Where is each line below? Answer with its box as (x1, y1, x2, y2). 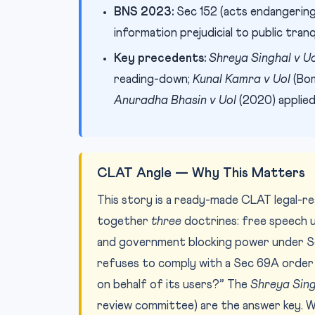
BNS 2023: (114, 6, 174, 18)
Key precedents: (114, 53, 206, 65)
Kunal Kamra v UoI (193, 74, 290, 86)
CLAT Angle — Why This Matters (97, 167, 305, 180)
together (97, 216, 151, 228)
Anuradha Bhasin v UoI (114, 95, 236, 107)
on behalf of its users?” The (97, 279, 250, 291)
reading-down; (114, 74, 193, 86)
